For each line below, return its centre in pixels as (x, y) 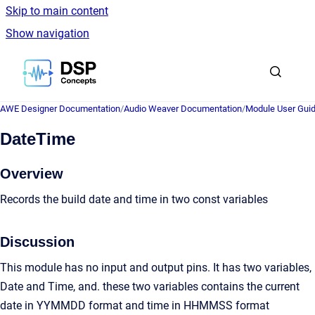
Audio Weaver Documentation (183, 109)
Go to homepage (137, 64)
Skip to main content (57, 11)
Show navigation (47, 33)
